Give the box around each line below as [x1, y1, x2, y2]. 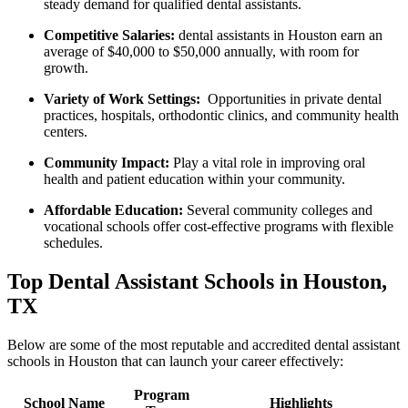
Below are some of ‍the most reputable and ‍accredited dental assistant [7, 336, 400, 352]
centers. [44, 124, 87, 140]
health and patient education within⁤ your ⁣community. [44, 171, 345, 188]
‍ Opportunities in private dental [200, 91, 382, 107]
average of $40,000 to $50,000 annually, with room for [44, 44, 359, 60]
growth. [44, 60, 88, 76]
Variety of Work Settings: [44, 91, 200, 107]
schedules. [44, 235, 103, 251]
